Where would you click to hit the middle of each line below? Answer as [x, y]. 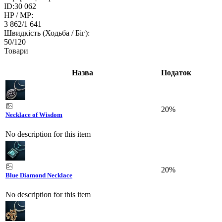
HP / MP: [19, 15]
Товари [16, 51]
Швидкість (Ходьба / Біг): [47, 33]
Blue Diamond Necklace [39, 175]
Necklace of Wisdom [34, 114]
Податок [176, 72]
